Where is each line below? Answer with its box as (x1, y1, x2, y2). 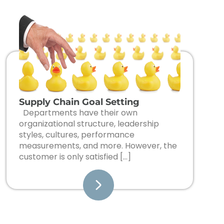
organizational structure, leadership (18, 118, 159, 130)
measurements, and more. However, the (18, 140, 177, 152)
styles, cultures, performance (18, 129, 134, 141)
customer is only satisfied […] (18, 151, 131, 163)
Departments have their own (18, 107, 137, 119)
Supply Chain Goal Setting (18, 96, 139, 108)
